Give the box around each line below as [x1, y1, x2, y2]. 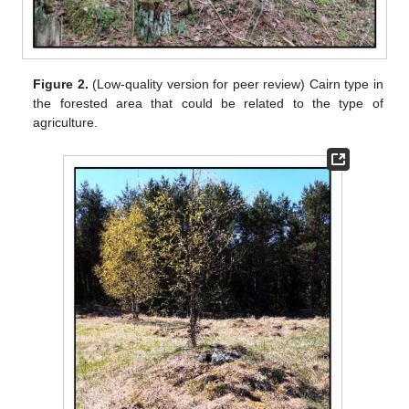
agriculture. [33, 114, 99, 130]
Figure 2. [33, 76, 89, 91]
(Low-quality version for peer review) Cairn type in [88, 76, 383, 91]
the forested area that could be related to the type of [33, 95, 383, 110]
